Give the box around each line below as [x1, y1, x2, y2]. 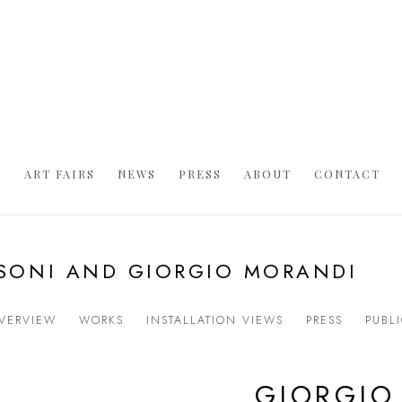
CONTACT [314, 165, 380, 181]
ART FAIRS [24, 165, 95, 181]
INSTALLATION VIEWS [146, 311, 284, 328]
